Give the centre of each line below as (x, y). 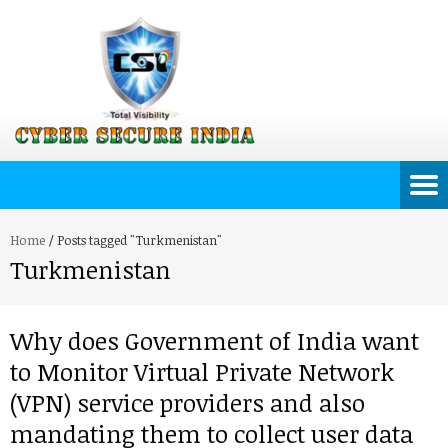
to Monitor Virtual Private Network (202, 371)
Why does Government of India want (214, 340)
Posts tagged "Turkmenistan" (139, 240)
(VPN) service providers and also (187, 402)
